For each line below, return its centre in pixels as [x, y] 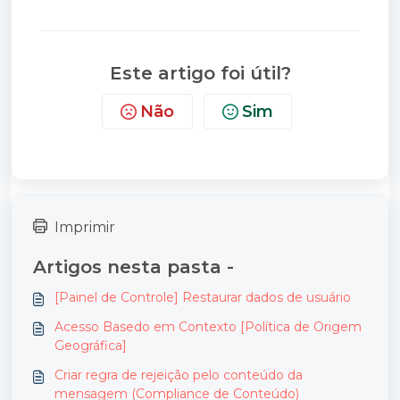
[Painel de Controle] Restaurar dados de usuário [203, 297]
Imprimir [85, 227]
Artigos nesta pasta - [133, 267]
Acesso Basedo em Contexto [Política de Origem [208, 326]
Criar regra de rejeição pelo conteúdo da [179, 375]
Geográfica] [91, 345]
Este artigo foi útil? [200, 73]
